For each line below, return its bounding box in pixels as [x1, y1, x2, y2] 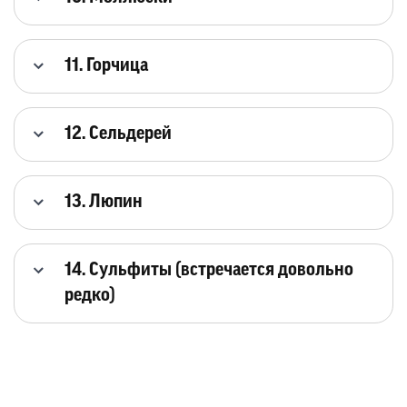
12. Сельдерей [65, 124, 172, 144]
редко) [65, 286, 115, 305]
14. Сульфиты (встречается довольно [65, 261, 353, 280]
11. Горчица [65, 56, 148, 75]
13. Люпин [65, 193, 143, 212]
